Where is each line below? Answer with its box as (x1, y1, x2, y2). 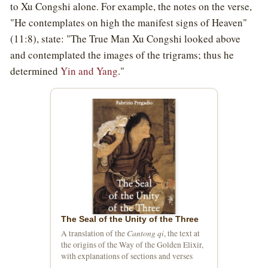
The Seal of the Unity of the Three (61, 214, 199, 224)
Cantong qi (127, 227, 164, 239)
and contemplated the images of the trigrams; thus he (10, 47, 234, 62)
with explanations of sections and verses (61, 250, 193, 261)
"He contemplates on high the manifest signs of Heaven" (10, 15, 247, 29)
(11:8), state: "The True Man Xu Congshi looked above (10, 31, 240, 45)
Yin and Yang (60, 63, 118, 78)
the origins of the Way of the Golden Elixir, (61, 239, 203, 250)
